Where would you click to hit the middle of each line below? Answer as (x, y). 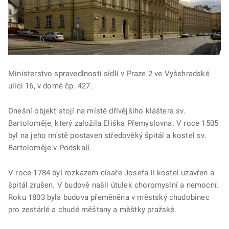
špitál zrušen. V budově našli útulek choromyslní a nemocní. (114, 185)
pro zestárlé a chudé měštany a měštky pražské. (93, 210)
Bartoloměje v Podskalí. (50, 148)
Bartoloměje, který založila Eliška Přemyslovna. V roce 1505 (113, 123)
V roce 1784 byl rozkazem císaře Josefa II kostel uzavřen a (111, 173)
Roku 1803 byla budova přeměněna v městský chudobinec (109, 198)
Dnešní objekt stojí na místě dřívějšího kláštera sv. (97, 111)
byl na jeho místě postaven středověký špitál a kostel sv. (107, 136)
